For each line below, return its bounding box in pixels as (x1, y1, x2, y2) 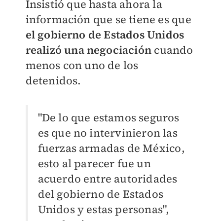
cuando (151, 42, 193, 58)
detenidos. (25, 73, 81, 88)
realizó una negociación (25, 42, 152, 58)
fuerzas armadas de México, (37, 141, 185, 156)
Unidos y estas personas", (37, 202, 170, 217)
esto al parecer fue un (37, 156, 151, 171)
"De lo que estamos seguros (37, 110, 180, 125)
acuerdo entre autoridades (37, 171, 178, 186)
